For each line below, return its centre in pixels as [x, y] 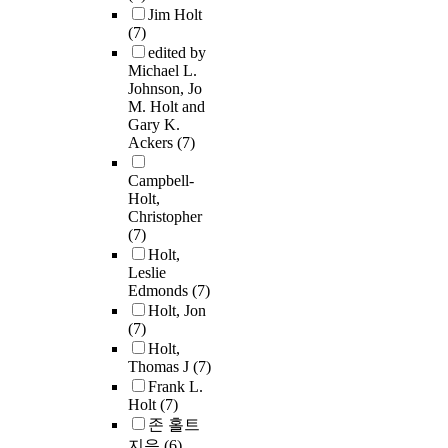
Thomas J [160, 367]
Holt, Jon [177, 311]
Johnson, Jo [165, 89]
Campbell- [161, 181]
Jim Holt [175, 15]
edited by [177, 53]
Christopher [165, 217]
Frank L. [175, 387]
